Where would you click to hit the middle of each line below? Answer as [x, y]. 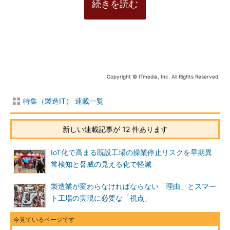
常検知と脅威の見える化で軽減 [101, 164]
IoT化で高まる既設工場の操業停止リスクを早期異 [131, 152]
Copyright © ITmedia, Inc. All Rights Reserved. [163, 76]
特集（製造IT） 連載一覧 [63, 101]
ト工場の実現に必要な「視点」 [101, 198]
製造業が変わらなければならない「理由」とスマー [133, 186]
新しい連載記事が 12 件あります [115, 129]
